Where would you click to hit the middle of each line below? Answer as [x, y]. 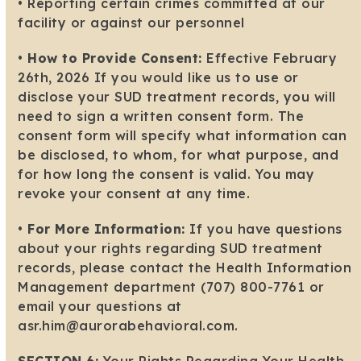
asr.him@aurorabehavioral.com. [128, 326]
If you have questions [263, 229]
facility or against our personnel [131, 23]
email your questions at [100, 307]
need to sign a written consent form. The [161, 116]
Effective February [270, 58]
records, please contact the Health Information [185, 268]
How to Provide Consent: [115, 58]
